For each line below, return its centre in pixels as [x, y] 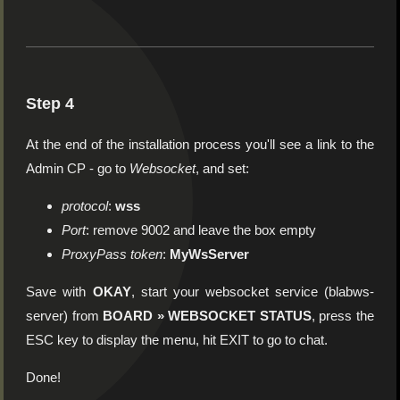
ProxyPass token [112, 254]
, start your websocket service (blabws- [252, 291]
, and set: [223, 168]
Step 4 [50, 104]
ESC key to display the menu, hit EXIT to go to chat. [177, 339]
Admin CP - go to [78, 168]
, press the [342, 315]
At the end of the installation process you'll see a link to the [200, 144]
